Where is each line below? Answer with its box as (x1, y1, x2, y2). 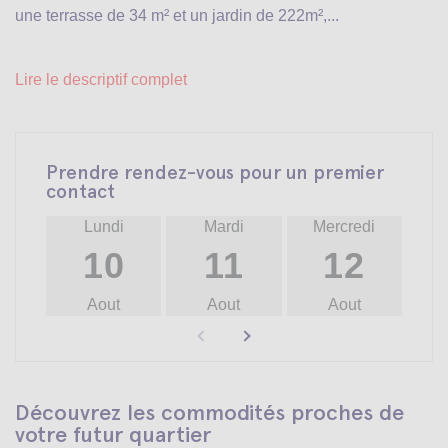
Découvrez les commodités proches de (15, 399, 404, 426)
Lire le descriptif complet (63, 71, 187, 88)
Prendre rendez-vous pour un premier (46, 161, 384, 184)
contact (46, 180, 115, 203)
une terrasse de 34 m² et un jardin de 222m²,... (15, 7, 339, 24)
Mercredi (313, 218, 376, 235)
